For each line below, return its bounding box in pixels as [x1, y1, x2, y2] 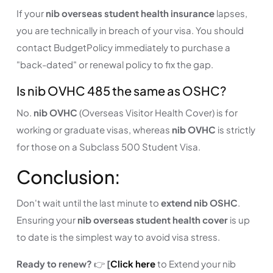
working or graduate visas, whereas [16, 123, 172, 135]
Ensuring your [16, 213, 77, 225]
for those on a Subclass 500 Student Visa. [16, 140, 200, 152]
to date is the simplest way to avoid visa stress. [16, 230, 220, 243]
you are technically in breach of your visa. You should [16, 24, 244, 36]
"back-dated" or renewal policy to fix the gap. [16, 58, 213, 70]
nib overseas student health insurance [46, 7, 214, 19]
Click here [110, 257, 155, 269]
